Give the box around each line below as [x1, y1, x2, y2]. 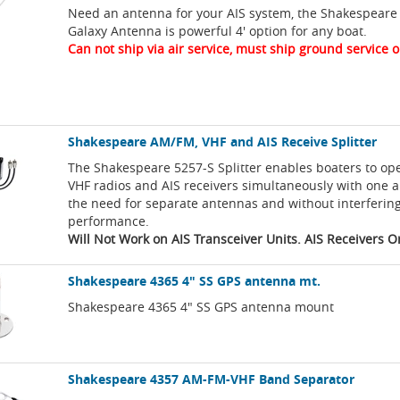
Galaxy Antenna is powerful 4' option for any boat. [68, 22, 368, 40]
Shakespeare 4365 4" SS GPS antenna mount [68, 298, 335, 316]
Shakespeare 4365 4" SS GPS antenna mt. [68, 272, 321, 290]
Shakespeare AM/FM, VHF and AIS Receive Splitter [68, 133, 378, 151]
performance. [68, 212, 150, 230]
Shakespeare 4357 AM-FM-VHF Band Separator [68, 371, 355, 388]
